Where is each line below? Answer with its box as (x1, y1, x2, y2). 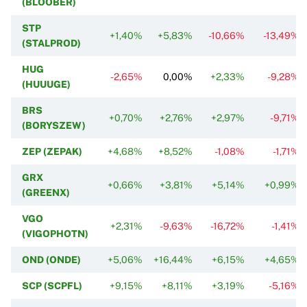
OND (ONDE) (22, 254, 81, 265)
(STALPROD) (22, 37, 81, 49)
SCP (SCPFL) (22, 280, 82, 291)
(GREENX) (22, 186, 70, 198)
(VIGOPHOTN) (22, 228, 88, 239)
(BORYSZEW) (22, 119, 86, 131)
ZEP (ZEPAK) (22, 145, 82, 157)
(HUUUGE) (22, 78, 71, 90)
